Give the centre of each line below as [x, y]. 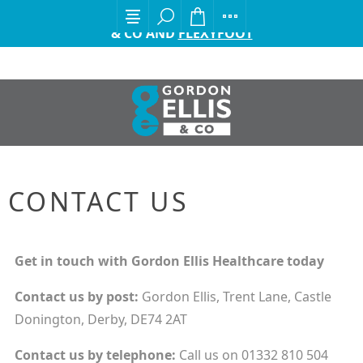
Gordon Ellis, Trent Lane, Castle [236, 297]
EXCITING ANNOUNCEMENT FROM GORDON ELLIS [181, 14]
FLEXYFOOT [215, 33]
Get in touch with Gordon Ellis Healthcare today [169, 261]
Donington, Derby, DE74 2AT [100, 319]
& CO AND [144, 33]
